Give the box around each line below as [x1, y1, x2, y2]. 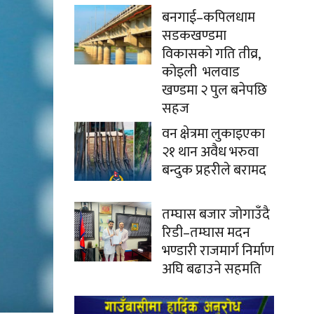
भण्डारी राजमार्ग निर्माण [162, 239, 274, 264]
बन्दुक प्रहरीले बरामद [162, 158, 266, 183]
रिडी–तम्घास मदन [162, 221, 250, 245]
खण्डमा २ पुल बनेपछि [162, 78, 270, 103]
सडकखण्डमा [162, 24, 226, 48]
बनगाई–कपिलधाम [162, 6, 255, 30]
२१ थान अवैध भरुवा [162, 140, 259, 165]
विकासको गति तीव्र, [162, 42, 260, 67]
